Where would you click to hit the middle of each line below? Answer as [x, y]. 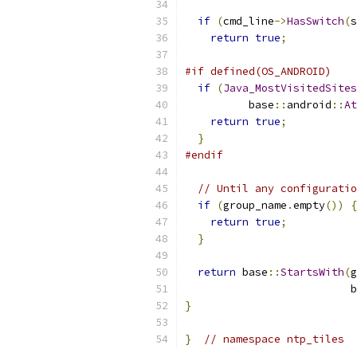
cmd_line [249, 21]
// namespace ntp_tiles [274, 339]
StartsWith [312, 272]
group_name [255, 205]
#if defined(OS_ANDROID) [258, 71]
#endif [204, 155]
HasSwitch [316, 21]
